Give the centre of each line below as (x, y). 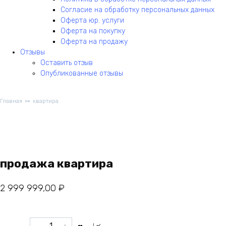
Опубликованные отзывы (82, 73)
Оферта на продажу (94, 42)
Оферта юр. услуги (92, 20)
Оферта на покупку (93, 31)
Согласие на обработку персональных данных (137, 10)
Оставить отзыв (67, 63)
